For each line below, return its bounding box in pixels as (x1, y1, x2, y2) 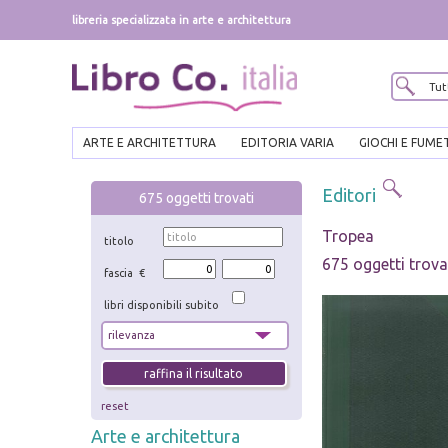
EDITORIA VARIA (241, 136, 334, 150)
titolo (104, 235, 135, 248)
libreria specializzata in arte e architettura (72, 14, 291, 26)
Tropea (321, 227, 374, 246)
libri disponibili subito (104, 298, 220, 311)
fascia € (104, 267, 146, 280)
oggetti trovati (163, 190, 255, 207)
